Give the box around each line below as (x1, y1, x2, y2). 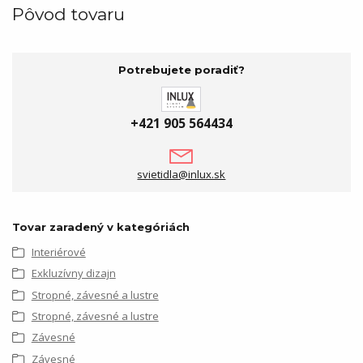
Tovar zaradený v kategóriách (12, 220, 190, 233)
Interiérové (31, 244, 86, 259)
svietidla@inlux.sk (137, 166, 226, 181)
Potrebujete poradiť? (117, 62, 245, 76)
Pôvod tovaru (12, 3, 125, 24)
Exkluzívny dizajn (31, 266, 116, 281)
